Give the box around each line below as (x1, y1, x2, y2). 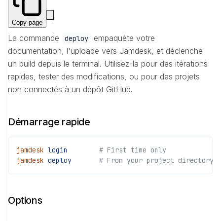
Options (8, 194, 42, 206)
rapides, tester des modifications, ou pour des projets (8, 71, 200, 81)
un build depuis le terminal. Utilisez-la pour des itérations (8, 58, 208, 69)
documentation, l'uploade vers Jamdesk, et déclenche (8, 45, 203, 56)
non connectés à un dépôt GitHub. (8, 84, 133, 94)
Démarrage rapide (8, 115, 90, 128)
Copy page (12, 18, 42, 26)
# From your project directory (72, 155, 214, 165)
